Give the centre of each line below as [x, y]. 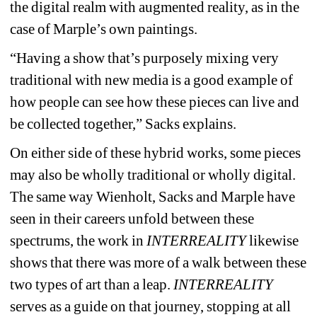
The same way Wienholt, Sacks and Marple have [153, 196]
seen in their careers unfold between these [132, 218]
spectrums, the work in [79, 240]
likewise [273, 240]
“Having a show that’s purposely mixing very [145, 58]
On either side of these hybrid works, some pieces [156, 152]
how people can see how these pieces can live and [155, 102]
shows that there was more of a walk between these [158, 262]
